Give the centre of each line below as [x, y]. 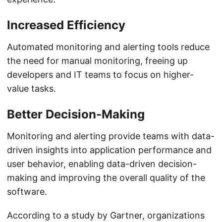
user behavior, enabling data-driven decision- [102, 164]
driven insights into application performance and [109, 150]
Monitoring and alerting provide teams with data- [111, 136]
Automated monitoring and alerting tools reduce [108, 47]
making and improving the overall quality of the [106, 178]
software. [27, 192]
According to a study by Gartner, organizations [106, 215]
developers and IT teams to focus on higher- [100, 75]
